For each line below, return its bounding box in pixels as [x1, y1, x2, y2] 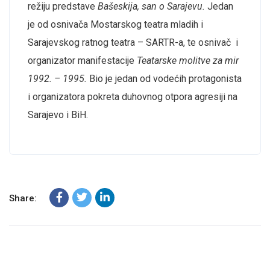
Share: [9, 192, 37, 204]
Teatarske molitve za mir [137, 54, 239, 66]
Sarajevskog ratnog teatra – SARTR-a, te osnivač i [28, 36, 238, 48]
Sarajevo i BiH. [28, 108, 88, 121]
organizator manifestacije [28, 54, 137, 66]
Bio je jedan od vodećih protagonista [87, 72, 242, 84]
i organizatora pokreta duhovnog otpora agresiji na [28, 90, 237, 102]
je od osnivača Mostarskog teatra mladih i [28, 18, 203, 30]
